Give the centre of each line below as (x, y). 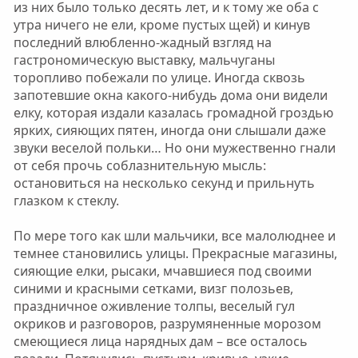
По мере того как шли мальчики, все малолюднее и (174, 236)
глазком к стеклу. (66, 201)
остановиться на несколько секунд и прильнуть (164, 183)
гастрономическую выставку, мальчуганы (144, 60)
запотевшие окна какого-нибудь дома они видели (170, 95)
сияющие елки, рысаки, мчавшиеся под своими (162, 271)
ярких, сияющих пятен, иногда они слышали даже (169, 130)
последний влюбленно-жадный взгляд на (142, 42)
